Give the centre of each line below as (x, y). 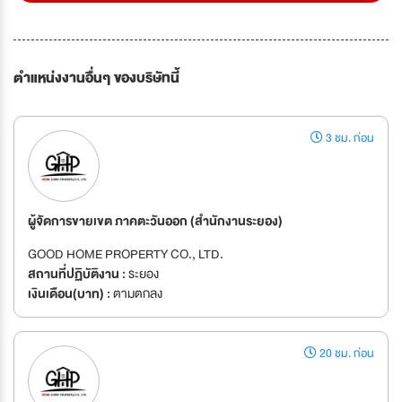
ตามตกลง (136, 294)
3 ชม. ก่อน (349, 139)
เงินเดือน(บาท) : (69, 294)
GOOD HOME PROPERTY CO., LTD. (126, 254)
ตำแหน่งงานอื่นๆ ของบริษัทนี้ (96, 79)
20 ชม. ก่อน (345, 354)
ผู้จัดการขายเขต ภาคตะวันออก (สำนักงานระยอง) (155, 221)
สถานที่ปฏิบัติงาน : (77, 274)
